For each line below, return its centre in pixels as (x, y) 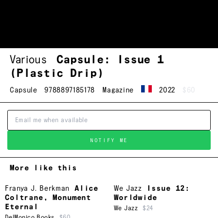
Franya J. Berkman (37, 189)
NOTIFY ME (109, 140)
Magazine (118, 90)
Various (28, 60)
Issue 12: (168, 189)
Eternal (22, 207)
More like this (43, 168)
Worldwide (136, 198)
